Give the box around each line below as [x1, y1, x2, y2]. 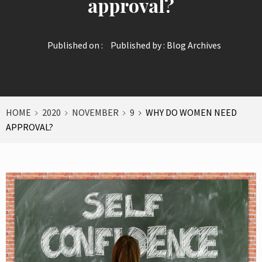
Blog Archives [166, 39, 221, 51]
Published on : [47, 39, 103, 51]
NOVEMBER [72, 106, 119, 118]
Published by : [108, 39, 167, 51]
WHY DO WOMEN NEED [146, 106, 237, 118]
